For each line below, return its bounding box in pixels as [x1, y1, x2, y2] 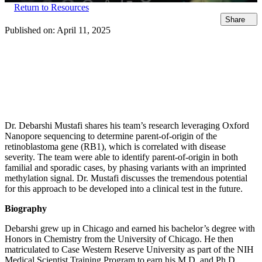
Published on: [5, 25, 57, 35]
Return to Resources [14, 2, 89, 12]
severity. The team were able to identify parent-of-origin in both [5, 151, 238, 162]
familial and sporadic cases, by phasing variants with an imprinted [5, 162, 246, 173]
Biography [5, 203, 47, 213]
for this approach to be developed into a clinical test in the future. [5, 183, 243, 194]
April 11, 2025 [57, 25, 111, 35]
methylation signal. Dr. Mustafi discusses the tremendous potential [5, 173, 247, 183]
